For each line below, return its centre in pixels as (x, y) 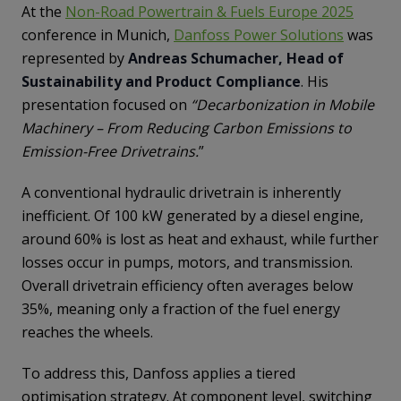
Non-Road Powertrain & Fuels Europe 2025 (209, 12)
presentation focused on (106, 105)
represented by (75, 58)
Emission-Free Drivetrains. (110, 151)
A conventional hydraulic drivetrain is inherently (181, 192)
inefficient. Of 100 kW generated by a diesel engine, (192, 216)
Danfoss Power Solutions (259, 35)
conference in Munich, (98, 35)
